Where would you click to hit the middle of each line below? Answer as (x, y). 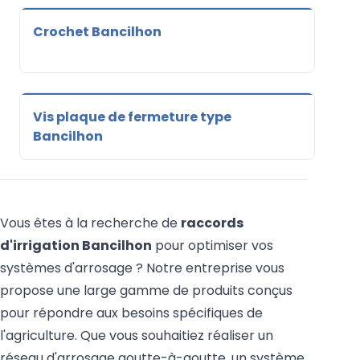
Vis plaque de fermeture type (132, 117)
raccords (212, 223)
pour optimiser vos (213, 245)
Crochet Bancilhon (97, 31)
